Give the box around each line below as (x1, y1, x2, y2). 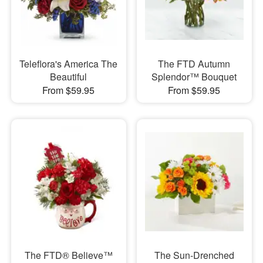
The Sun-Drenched (154, 248, 234, 262)
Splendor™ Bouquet (151, 70, 237, 84)
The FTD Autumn (158, 57, 231, 71)
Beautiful (50, 70, 87, 84)
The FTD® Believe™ (24, 248, 113, 262)
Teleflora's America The (19, 57, 118, 71)
